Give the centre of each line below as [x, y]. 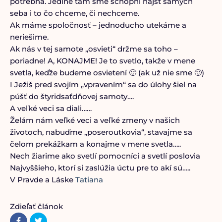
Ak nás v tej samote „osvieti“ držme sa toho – [94, 49]
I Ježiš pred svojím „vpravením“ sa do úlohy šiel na [103, 84]
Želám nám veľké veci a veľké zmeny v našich [95, 120]
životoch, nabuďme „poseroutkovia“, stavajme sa [101, 132]
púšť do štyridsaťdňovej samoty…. [72, 96]
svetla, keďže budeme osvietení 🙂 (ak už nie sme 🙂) [107, 73]
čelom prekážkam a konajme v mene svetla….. [95, 144]
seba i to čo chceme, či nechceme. [74, 13]
